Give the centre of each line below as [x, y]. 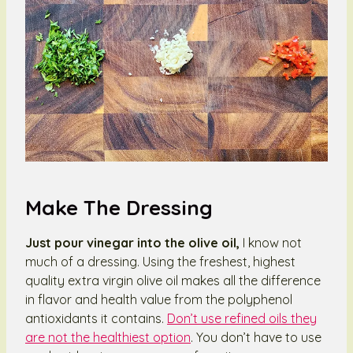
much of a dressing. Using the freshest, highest [160, 261]
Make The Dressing [119, 207]
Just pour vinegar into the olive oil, [134, 242]
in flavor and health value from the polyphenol [159, 299]
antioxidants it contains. [96, 318]
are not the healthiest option [108, 337]
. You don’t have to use [256, 337]
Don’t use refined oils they [242, 318]
